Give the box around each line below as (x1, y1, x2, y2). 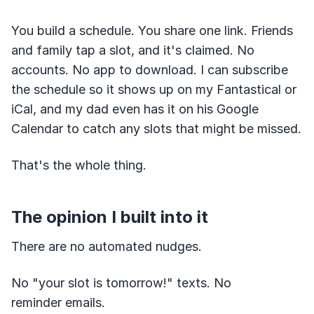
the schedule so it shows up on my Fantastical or (11, 82, 296, 97)
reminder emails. (11, 295, 105, 310)
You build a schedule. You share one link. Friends (11, 23, 293, 38)
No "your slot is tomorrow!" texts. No (11, 275, 231, 290)
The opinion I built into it (11, 207, 208, 227)
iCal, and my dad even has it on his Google (11, 102, 259, 116)
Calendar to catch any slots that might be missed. (11, 121, 301, 136)
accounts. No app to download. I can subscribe (11, 62, 288, 77)
